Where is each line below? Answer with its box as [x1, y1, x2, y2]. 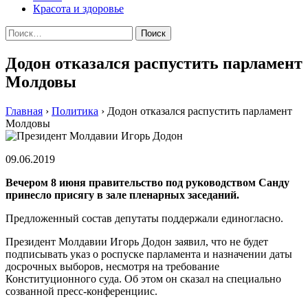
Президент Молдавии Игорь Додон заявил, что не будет [5, 235, 268, 247]
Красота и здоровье [33, 3, 124, 14]
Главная [5, 104, 43, 117]
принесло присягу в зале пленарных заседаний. [5, 188, 239, 201]
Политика [52, 104, 98, 117]
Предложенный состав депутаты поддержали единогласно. [5, 212, 283, 224]
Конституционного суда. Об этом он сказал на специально [5, 272, 281, 285]
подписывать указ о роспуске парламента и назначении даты [5, 247, 292, 260]
